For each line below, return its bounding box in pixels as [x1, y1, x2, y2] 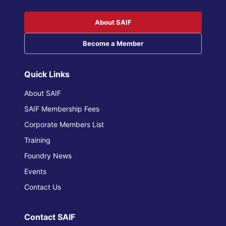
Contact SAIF [24, 212, 75, 222]
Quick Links [24, 69, 70, 79]
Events [24, 167, 46, 176]
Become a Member [83, 39, 143, 47]
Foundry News [24, 151, 72, 160]
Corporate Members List [24, 120, 104, 129]
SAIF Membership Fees [24, 104, 99, 113]
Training [24, 136, 50, 144]
